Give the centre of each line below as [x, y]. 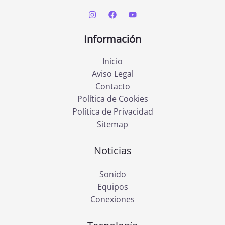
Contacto [113, 87]
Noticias [113, 151]
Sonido [113, 175]
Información [113, 39]
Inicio [113, 62]
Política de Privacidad [113, 112]
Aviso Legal [113, 74]
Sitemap [113, 124]
